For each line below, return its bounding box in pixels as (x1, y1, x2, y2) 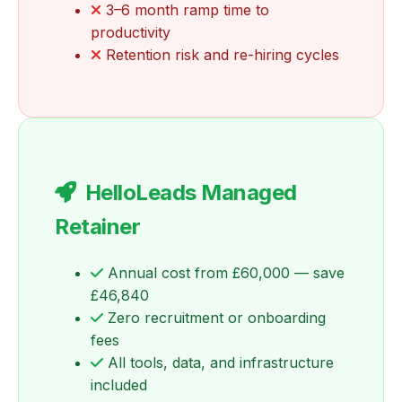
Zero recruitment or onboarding (103, 309, 326, 328)
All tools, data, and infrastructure (103, 354, 334, 372)
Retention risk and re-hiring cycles (101, 46, 339, 65)
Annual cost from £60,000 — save (103, 264, 345, 283)
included (91, 376, 147, 395)
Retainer (55, 214, 141, 240)
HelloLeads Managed (84, 179, 297, 206)
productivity (91, 23, 170, 42)
